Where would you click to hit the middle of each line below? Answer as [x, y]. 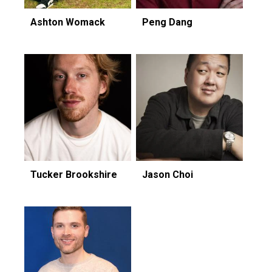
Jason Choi [168, 174]
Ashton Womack [68, 22]
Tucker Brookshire [74, 174]
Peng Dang [167, 22]
